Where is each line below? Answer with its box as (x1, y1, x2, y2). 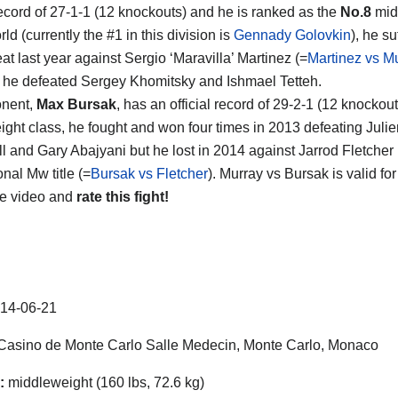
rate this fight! (76, 188, 169, 204)
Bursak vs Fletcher (91, 165, 208, 181)
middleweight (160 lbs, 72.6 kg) (4, 374, 204, 390)
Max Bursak (36, 96, 116, 112)
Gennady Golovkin (234, 27, 351, 43)
